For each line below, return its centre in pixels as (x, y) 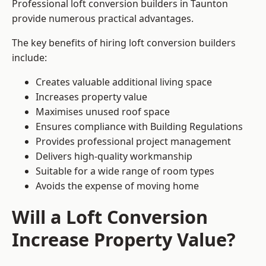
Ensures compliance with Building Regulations (139, 127)
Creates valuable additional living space (124, 82)
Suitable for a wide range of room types (125, 171)
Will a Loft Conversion (110, 217)
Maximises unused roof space (103, 112)
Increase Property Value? (124, 240)
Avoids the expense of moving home (117, 186)
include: (29, 58)
